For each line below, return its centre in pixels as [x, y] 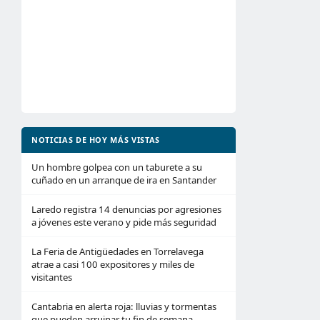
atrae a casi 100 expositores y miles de [113, 264]
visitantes [52, 277]
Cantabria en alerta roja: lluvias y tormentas [124, 306]
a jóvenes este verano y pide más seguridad [124, 222]
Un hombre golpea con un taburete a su [117, 167]
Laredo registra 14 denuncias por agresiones [126, 209]
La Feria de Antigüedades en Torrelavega [117, 251]
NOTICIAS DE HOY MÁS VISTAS [96, 140]
